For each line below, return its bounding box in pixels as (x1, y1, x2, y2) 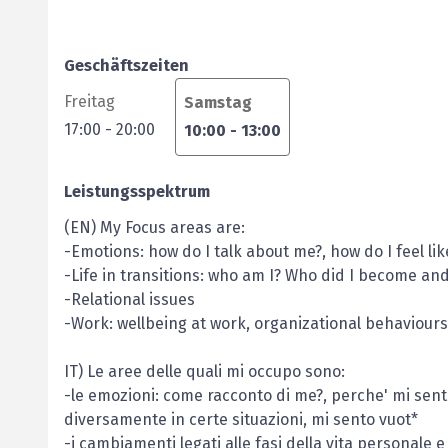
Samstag (184, 93, 252, 112)
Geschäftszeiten (64, 56, 189, 75)
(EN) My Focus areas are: (64, 218, 245, 237)
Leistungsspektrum (64, 182, 210, 201)
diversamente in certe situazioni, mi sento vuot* (64, 410, 418, 429)
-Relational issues (64, 290, 195, 309)
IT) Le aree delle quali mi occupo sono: (64, 362, 345, 381)
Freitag (64, 92, 115, 111)
